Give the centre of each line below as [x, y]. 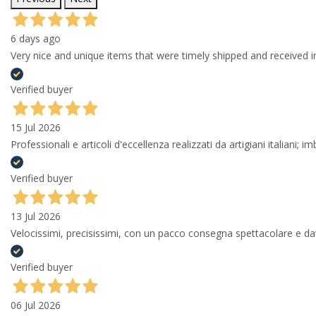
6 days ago [36, 39]
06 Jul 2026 [36, 305]
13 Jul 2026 [36, 217]
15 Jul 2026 [36, 128]
